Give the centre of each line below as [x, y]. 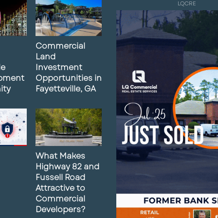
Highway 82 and [67, 166]
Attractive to [60, 188]
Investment [59, 67]
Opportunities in [68, 78]
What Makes [60, 156]
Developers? [60, 209]
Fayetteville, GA [65, 89]
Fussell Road [60, 177]
